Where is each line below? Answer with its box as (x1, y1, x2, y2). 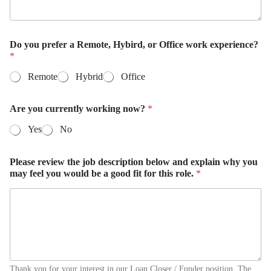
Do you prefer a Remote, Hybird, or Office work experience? (10, 39, 258, 50)
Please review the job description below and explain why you (10, 156, 258, 167)
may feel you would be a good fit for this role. (10, 168, 196, 178)
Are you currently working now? (10, 103, 148, 114)
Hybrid (76, 71, 103, 82)
